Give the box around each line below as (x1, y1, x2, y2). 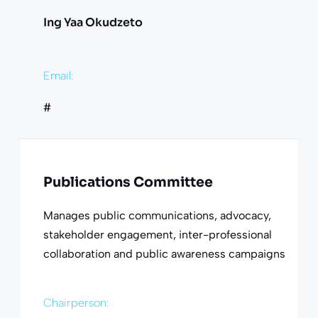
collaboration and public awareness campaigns (43, 246, 285, 261)
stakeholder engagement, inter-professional (43, 227, 272, 241)
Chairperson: (43, 295, 109, 309)
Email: (43, 68, 73, 82)
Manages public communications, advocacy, (43, 208, 271, 222)
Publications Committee (43, 173, 213, 191)
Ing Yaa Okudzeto (43, 14, 143, 30)
